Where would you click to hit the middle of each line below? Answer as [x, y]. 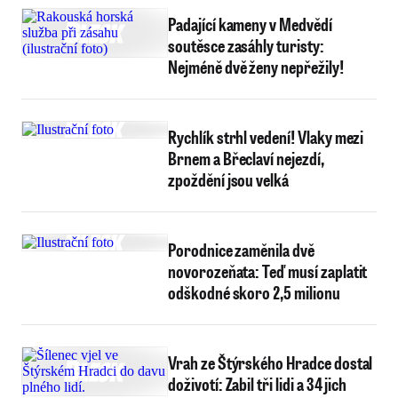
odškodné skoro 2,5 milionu [254, 292]
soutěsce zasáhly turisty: [246, 45]
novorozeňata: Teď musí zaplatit [268, 271]
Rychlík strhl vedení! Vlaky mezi [266, 137]
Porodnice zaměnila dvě [241, 250]
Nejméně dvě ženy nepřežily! [256, 67]
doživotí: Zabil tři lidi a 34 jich [258, 384]
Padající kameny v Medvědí [250, 24]
